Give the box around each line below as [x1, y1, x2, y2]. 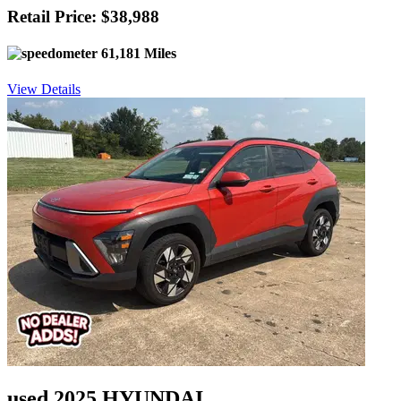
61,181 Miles [98, 46, 176, 62]
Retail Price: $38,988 [7, 7, 159, 27]
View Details [7, 81, 81, 97]
